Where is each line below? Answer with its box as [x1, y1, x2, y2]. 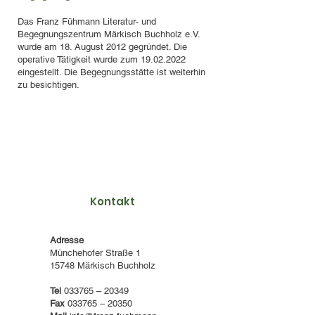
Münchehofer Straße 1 [50, 247, 141, 258]
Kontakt [90, 194, 135, 209]
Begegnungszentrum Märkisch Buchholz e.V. [18, 29, 200, 39]
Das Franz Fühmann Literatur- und [18, 16, 156, 27]
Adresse [50, 235, 84, 245]
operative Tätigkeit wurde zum [18, 54, 141, 65]
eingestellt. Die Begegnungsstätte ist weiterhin [18, 67, 205, 77]
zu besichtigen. [18, 79, 79, 90]
